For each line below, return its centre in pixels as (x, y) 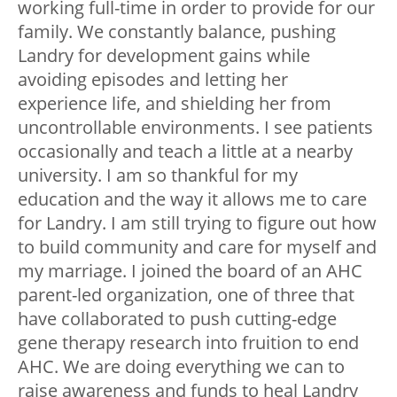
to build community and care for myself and (197, 246)
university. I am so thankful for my (158, 175)
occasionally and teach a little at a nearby (185, 151)
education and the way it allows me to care (192, 198)
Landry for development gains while (164, 55)
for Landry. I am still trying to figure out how (197, 222)
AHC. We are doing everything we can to (181, 366)
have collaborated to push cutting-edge (177, 318)
